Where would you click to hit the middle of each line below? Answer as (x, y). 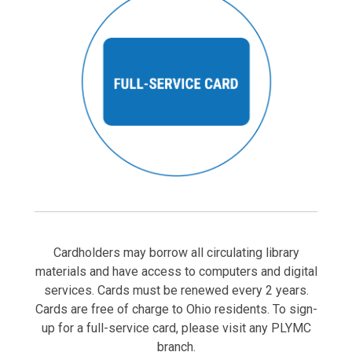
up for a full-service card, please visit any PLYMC (176, 328)
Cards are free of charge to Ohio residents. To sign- (176, 309)
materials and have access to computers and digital (176, 271)
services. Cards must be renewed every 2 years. (176, 290)
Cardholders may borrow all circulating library (176, 253)
